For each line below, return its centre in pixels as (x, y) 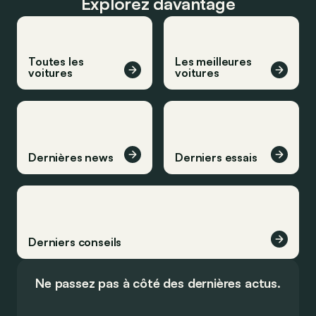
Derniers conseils (75, 242)
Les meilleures (213, 61)
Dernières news (71, 157)
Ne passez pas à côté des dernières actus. (158, 283)
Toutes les (56, 61)
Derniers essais (216, 157)
